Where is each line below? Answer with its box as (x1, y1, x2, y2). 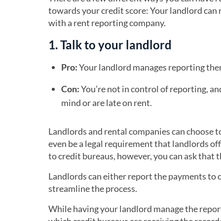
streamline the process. (48, 183, 137, 194)
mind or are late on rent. (61, 97, 152, 108)
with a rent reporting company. (48, 17, 166, 28)
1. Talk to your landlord (48, 37, 172, 52)
